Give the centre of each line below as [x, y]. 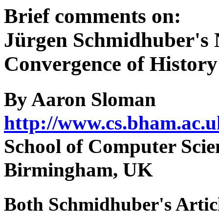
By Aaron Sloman [80, 99]
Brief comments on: [92, 16]
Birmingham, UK [78, 170]
